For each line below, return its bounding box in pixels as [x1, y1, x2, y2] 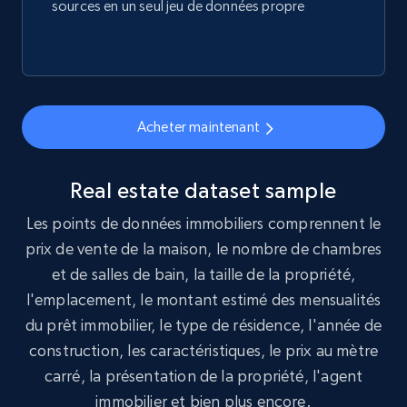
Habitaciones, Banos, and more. [45, 96, 244, 114]
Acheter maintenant [136, 118, 260, 136]
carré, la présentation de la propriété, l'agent [44, 366, 363, 386]
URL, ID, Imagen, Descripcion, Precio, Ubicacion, [45, 76, 342, 94]
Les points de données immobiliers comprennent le [25, 213, 382, 233]
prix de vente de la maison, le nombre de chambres [25, 239, 382, 259]
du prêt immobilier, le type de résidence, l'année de [25, 315, 382, 335]
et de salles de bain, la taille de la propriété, [51, 264, 356, 284]
